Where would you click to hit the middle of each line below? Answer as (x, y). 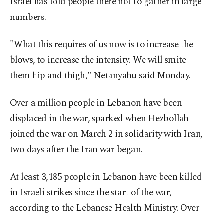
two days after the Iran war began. (76, 150)
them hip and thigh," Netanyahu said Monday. (100, 76)
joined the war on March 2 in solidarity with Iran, (106, 134)
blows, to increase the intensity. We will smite (98, 60)
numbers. (28, 18)
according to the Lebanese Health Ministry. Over (105, 208)
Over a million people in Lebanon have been (96, 103)
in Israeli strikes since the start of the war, (91, 193)
